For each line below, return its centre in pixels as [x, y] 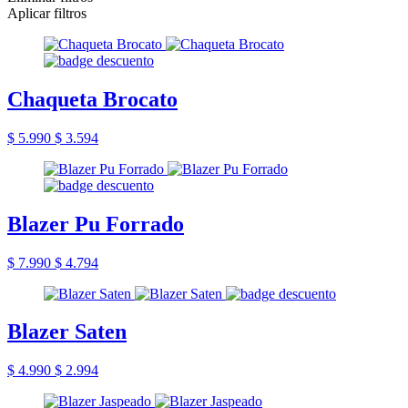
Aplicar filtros [47, 13]
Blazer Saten [67, 332]
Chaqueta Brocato [92, 99]
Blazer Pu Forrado [96, 224]
